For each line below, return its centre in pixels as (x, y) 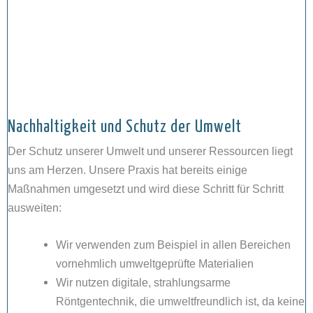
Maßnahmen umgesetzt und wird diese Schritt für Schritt (146, 188)
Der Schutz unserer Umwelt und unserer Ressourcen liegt (150, 151)
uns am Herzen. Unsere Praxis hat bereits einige (128, 169)
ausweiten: (35, 207)
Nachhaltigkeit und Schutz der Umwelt (125, 127)
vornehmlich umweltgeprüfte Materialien (155, 263)
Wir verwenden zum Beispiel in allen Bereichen (174, 244)
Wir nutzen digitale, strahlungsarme (144, 282)
